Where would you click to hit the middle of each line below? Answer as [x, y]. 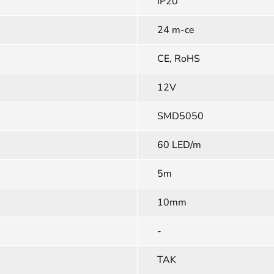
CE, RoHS [179, 59]
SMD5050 [180, 116]
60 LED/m [179, 145]
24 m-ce [176, 30]
